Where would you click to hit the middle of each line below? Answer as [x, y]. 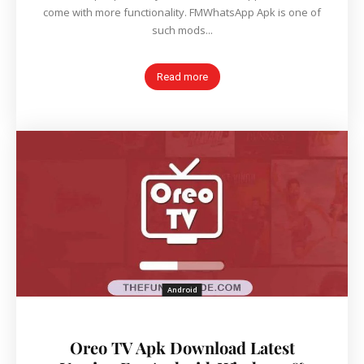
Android [182, 290]
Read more [182, 77]
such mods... [182, 30]
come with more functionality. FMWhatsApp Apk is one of [182, 13]
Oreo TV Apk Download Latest [182, 348]
